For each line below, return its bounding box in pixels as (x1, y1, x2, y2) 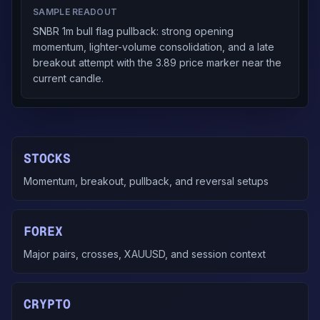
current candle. (33, 72, 104, 84)
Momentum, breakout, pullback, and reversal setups (24, 175, 269, 187)
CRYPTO (24, 296, 71, 312)
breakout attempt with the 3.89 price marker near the (33, 56, 281, 69)
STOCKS (24, 150, 71, 166)
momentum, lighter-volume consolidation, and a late (33, 41, 274, 53)
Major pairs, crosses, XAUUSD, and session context (24, 248, 266, 260)
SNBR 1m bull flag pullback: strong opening (33, 25, 234, 37)
